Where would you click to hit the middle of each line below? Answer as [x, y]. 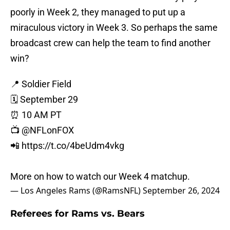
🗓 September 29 [44, 100]
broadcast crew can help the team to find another [110, 43]
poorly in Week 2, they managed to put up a [98, 12]
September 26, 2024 [181, 191]
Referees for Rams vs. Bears [78, 214]
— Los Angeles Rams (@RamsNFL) [76, 191]
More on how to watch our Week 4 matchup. [100, 177]
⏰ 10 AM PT [36, 115]
